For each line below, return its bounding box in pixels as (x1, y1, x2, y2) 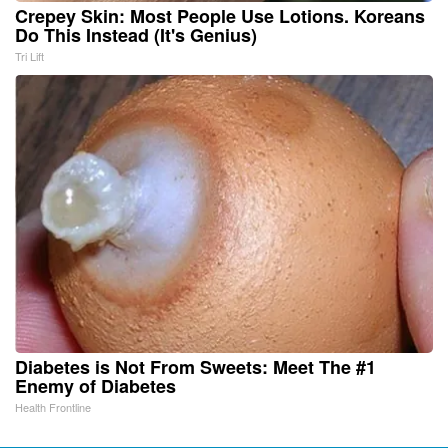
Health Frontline (15, 398, 91, 415)
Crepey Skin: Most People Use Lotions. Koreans (15, 2, 425, 29)
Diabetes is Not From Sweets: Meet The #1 (15, 353, 376, 380)
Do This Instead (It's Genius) (15, 21, 257, 48)
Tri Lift (15, 47, 44, 64)
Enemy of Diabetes (15, 372, 176, 399)
